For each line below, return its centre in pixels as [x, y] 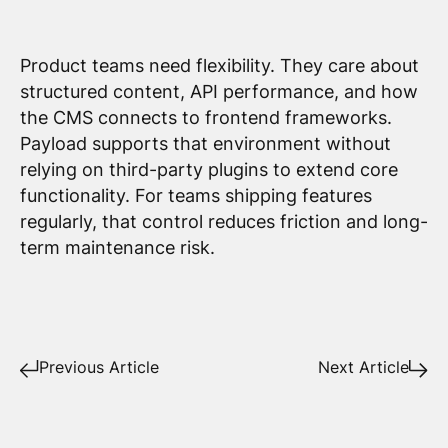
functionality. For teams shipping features [195, 195]
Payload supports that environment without [205, 143]
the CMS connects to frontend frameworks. [205, 117]
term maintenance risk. [117, 247]
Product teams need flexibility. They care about [219, 65]
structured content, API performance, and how [218, 91]
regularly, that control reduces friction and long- [223, 221]
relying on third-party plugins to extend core [208, 169]
